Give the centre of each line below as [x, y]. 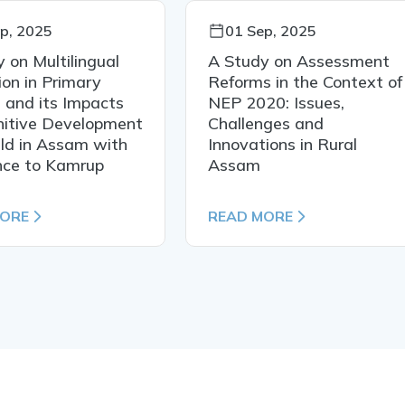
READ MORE [250, 217]
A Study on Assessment [298, 61]
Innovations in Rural [282, 145]
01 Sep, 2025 [270, 31]
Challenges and [265, 124]
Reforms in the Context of [305, 82]
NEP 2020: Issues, [276, 103]
